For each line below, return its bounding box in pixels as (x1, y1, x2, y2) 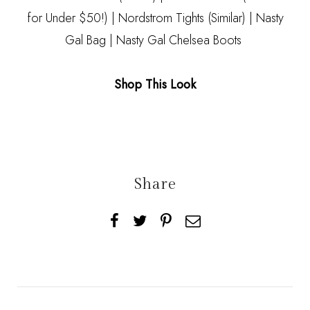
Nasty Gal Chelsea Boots (116, 31, 241, 50)
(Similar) (207, 9, 246, 28)
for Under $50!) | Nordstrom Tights (26, 9, 208, 28)
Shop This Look (114, 75, 196, 94)
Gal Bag (65, 31, 106, 50)
